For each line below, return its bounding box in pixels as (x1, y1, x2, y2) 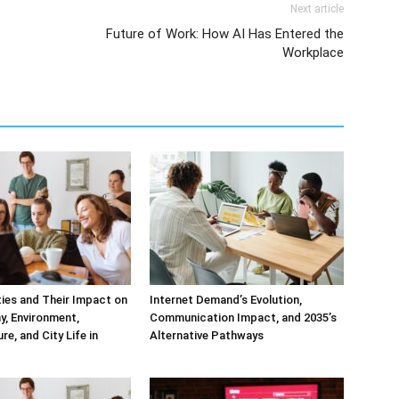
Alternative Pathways (150, 329, 264, 342)
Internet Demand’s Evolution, (150, 293, 302, 306)
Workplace (282, 45, 344, 61)
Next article (290, 3, 344, 15)
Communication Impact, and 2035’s (150, 311, 337, 324)
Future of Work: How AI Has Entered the (106, 26, 344, 42)
